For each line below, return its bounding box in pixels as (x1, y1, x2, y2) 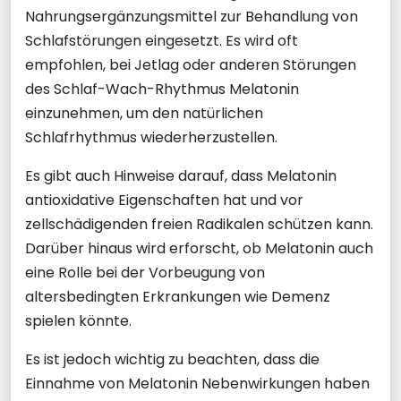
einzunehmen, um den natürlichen (25, 103, 263, 124)
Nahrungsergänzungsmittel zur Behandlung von (25, 6, 358, 27)
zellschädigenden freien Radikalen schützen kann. (25, 214, 373, 235)
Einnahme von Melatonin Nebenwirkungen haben (25, 373, 370, 394)
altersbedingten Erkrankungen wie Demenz (25, 286, 330, 307)
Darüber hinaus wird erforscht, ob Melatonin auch (25, 238, 373, 259)
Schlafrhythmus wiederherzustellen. (25, 127, 277, 148)
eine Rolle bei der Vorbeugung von (25, 262, 265, 283)
